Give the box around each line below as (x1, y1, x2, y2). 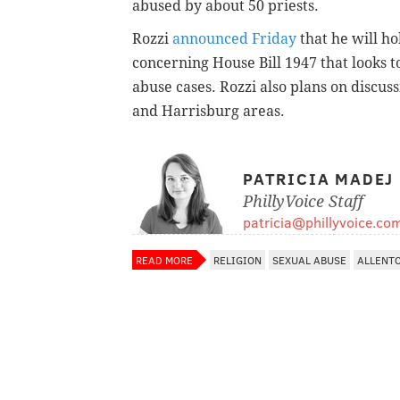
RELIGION (213, 252, 262, 267)
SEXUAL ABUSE (272, 252, 346, 267)
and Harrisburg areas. (132, 102, 288, 120)
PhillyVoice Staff (243, 191, 363, 211)
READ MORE (136, 252, 193, 267)
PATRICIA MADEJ (243, 167, 395, 189)
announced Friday (172, 29, 296, 47)
